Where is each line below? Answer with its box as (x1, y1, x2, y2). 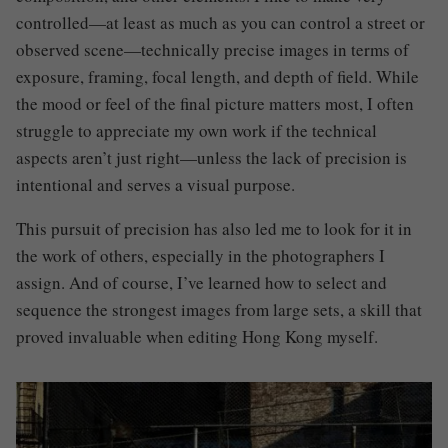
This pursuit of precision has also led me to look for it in (16, 217, 412, 241)
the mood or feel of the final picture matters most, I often (16, 92, 414, 116)
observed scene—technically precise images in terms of (16, 38, 409, 62)
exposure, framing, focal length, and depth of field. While (16, 65, 419, 89)
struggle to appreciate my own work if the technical (16, 119, 377, 143)
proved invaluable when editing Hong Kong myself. (16, 325, 378, 349)
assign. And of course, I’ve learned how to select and (16, 271, 387, 295)
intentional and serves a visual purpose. (16, 173, 295, 197)
